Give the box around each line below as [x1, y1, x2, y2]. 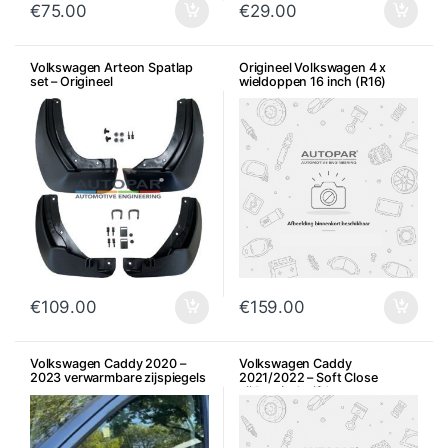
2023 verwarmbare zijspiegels [29, 370, 206, 386]
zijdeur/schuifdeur [238, 384, 349, 400]
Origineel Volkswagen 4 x [238, 59, 387, 75]
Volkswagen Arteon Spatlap [29, 59, 194, 75]
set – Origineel [29, 73, 113, 89]
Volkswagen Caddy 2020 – [29, 356, 186, 372]
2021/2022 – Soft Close [238, 370, 378, 386]
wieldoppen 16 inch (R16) [238, 73, 387, 89]
